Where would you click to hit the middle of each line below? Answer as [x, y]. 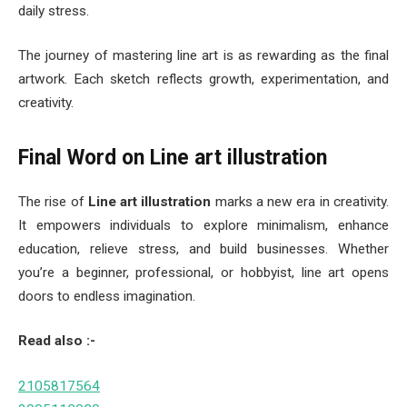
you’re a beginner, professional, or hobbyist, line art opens [203, 272]
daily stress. [54, 10]
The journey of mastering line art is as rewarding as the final [203, 56]
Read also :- [57, 341]
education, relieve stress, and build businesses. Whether [203, 248]
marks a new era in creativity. [300, 201]
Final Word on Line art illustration [173, 158]
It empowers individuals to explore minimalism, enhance [203, 225]
